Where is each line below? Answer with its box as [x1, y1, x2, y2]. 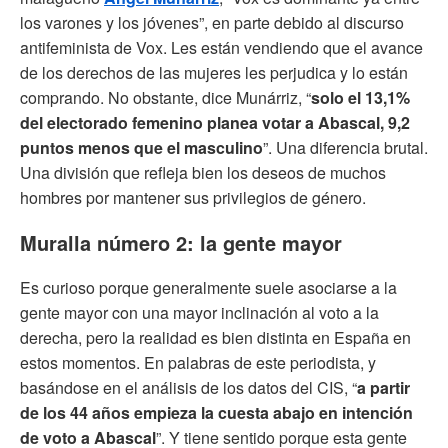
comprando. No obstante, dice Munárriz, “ [20, 86, 311, 110]
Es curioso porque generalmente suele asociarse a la [20, 276, 397, 300]
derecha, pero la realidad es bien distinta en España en [20, 326, 411, 350]
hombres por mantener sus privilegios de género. [20, 186, 366, 210]
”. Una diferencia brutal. [263, 136, 428, 160]
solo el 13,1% [311, 86, 410, 110]
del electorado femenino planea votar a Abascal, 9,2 [20, 111, 410, 135]
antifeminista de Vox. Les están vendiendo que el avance [20, 36, 423, 60]
